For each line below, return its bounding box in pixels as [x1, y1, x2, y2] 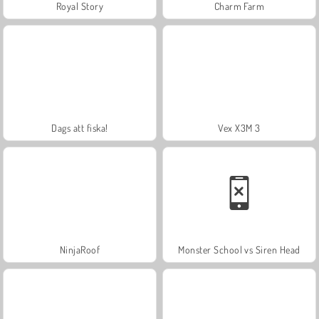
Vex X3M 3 [218, 121, 261, 134]
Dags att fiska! [51, 121, 108, 134]
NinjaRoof [59, 243, 100, 256]
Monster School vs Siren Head [178, 243, 300, 256]
